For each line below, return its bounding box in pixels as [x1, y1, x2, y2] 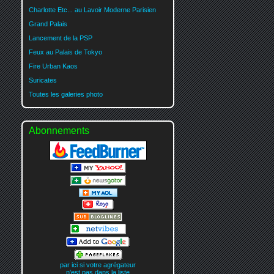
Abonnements [29, 125, 89, 136]
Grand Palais [29, 20, 67, 28]
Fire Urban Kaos [29, 62, 78, 70]
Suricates [29, 76, 57, 84]
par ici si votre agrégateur [60, 261, 136, 269]
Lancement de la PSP [29, 34, 92, 42]
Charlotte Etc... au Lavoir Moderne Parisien [29, 6, 156, 13]
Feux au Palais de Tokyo [29, 48, 102, 56]
